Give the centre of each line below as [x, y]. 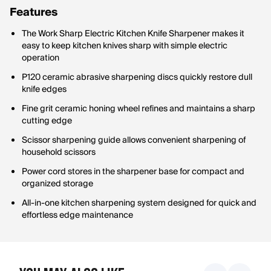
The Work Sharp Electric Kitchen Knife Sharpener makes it [133, 34]
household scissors [59, 152]
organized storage [57, 184]
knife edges [44, 90]
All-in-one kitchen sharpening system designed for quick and [139, 203]
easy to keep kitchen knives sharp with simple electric [125, 46]
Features [34, 12]
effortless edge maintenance [77, 215]
